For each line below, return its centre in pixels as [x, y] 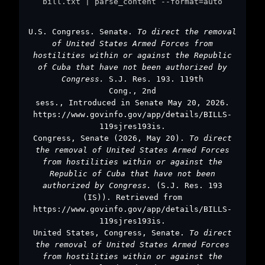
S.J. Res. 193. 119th [156, 79]
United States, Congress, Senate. [111, 232]
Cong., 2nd [132, 91]
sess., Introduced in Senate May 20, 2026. [132, 102]
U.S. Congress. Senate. [83, 31]
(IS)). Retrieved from [132, 197]
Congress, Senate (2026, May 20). [111, 138]
